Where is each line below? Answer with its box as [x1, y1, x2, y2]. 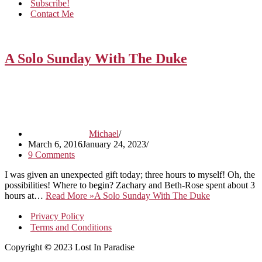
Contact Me [30, 9, 74, 19]
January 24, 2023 [82, 139, 146, 149]
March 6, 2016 [28, 139, 82, 149]
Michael [89, 128, 119, 139]
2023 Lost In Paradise [51, 242, 135, 252]
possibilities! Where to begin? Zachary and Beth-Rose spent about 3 [5, 180, 255, 190]
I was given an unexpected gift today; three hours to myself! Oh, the [5, 169, 255, 180]
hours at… [5, 190, 46, 201]
